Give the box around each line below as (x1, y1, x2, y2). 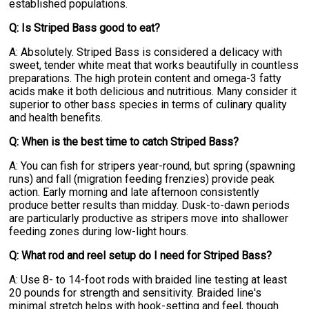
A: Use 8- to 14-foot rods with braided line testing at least (9, 273, 288, 287)
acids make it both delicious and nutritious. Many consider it (9, 85, 297, 99)
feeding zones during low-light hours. (9, 225, 189, 239)
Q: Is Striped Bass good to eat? (9, 21, 161, 35)
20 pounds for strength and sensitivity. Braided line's (9, 286, 262, 300)
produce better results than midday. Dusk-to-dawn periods (9, 199, 290, 212)
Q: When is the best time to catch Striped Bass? (9, 135, 239, 149)
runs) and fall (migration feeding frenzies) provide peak (9, 172, 275, 186)
